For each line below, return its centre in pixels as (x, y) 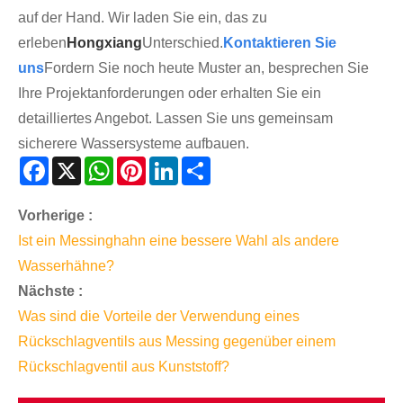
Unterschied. (183, 43)
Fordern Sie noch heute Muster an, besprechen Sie (206, 68)
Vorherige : (55, 216)
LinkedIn (206, 169)
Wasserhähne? (66, 266)
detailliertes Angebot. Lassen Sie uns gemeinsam (175, 119)
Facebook (81, 169)
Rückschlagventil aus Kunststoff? (124, 367)
